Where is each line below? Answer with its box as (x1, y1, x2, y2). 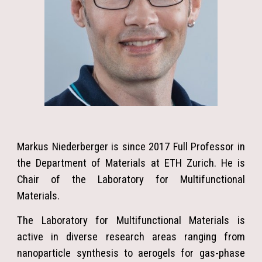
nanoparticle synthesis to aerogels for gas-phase (17, 246, 245, 260)
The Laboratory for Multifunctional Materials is (17, 213, 245, 227)
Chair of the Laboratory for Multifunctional (17, 173, 245, 186)
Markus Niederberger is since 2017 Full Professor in (17, 140, 245, 153)
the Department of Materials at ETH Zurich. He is (17, 156, 245, 170)
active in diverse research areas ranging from (17, 230, 245, 243)
